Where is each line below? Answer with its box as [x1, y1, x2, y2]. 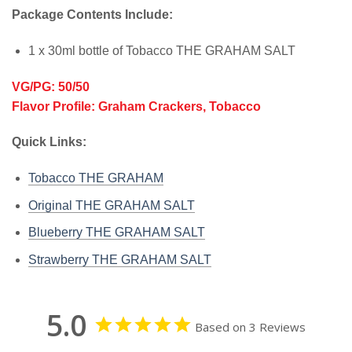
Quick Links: [12, 135, 86, 149]
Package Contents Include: [12, 8, 176, 22]
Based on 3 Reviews [195, 318, 306, 335]
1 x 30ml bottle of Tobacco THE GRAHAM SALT [27, 43, 295, 57]
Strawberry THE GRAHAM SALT [27, 253, 211, 266]
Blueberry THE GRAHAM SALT [27, 225, 205, 240]
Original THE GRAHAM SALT [27, 198, 195, 212]
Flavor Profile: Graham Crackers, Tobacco [12, 99, 261, 113]
